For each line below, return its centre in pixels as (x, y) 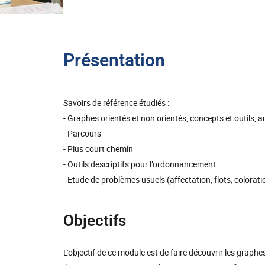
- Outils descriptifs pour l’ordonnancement (140, 164)
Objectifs (95, 221)
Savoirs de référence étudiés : (116, 103)
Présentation (114, 60)
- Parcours (82, 133)
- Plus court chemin (98, 149)
